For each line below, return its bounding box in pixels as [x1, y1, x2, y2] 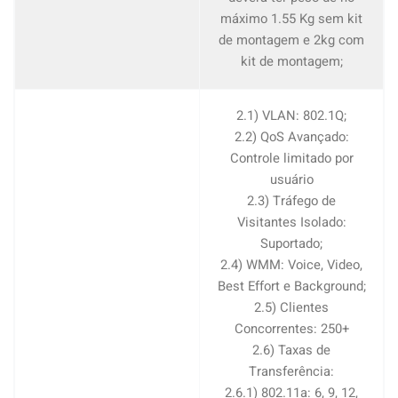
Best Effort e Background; [217, 276, 366, 296]
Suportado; [260, 234, 322, 253]
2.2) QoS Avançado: [234, 127, 349, 147]
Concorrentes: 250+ [234, 319, 349, 338]
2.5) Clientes [254, 298, 329, 317]
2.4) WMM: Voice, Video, [220, 255, 362, 275]
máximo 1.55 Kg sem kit [220, 9, 362, 28]
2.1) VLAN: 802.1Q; [236, 106, 346, 125]
